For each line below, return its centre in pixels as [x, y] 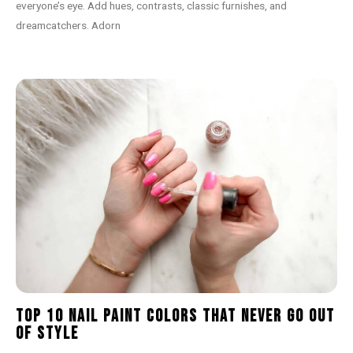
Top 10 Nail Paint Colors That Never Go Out [175, 316]
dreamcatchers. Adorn [68, 25]
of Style [47, 333]
